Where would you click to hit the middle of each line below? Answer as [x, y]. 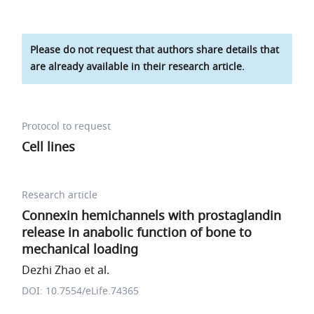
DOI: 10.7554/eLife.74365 [81, 291]
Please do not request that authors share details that [155, 50]
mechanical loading [80, 250]
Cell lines [49, 147]
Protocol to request [67, 127]
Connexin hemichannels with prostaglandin [152, 216]
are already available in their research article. [138, 67]
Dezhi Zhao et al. [66, 271]
